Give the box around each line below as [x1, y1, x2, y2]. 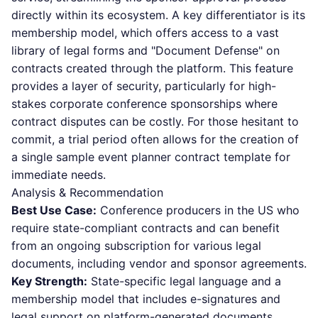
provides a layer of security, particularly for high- [11, 79, 276, 93]
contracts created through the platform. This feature [11, 61, 293, 75]
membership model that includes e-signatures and [11, 292, 280, 306]
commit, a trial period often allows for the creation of [11, 132, 299, 146]
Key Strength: [11, 274, 87, 288]
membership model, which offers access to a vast [11, 26, 279, 40]
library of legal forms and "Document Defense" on [11, 43, 280, 57]
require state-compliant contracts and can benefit [11, 221, 280, 235]
